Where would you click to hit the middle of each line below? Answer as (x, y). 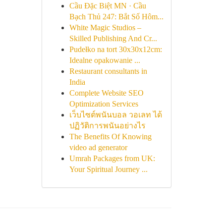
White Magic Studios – (105, 28)
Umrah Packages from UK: (112, 158)
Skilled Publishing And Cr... (113, 38)
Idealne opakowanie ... (105, 60)
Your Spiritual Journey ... (108, 169)
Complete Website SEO (106, 93)
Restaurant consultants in (108, 71)
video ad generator (98, 147)
